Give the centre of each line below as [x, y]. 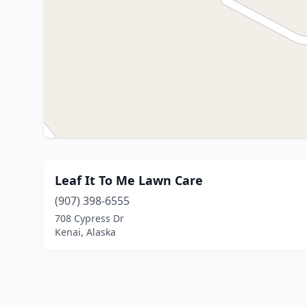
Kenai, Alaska [85, 232]
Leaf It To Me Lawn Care [129, 180]
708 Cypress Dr [89, 218]
